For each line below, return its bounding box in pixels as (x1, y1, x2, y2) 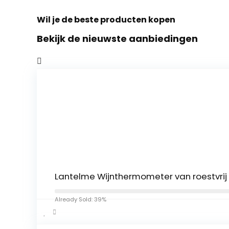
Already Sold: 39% (55, 195, 106, 203)
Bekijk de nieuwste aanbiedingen (37, 32, 198, 45)
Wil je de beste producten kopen (37, 14, 175, 26)
